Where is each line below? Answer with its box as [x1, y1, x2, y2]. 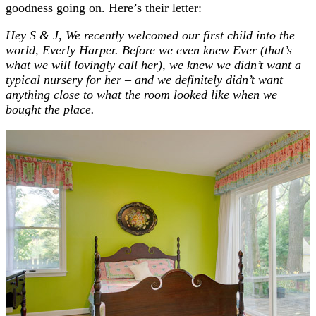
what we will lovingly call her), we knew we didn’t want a [6, 57, 301, 72]
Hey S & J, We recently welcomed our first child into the [6, 28, 295, 42]
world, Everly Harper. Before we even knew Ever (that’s [6, 42, 292, 57]
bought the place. [6, 102, 95, 116]
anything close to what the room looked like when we [6, 87, 277, 102]
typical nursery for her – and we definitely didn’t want [6, 72, 283, 87]
